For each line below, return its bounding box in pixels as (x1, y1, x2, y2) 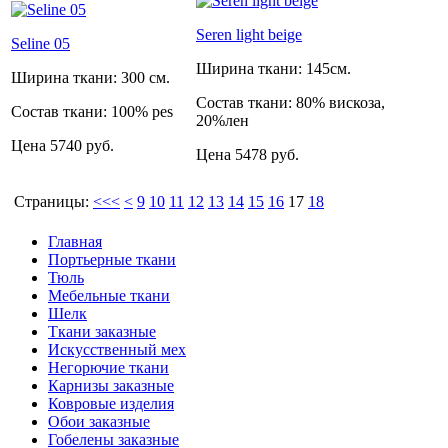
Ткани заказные (48, 322, 156, 340)
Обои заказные (48, 412, 150, 430)
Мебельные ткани (48, 286, 170, 304)
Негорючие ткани (48, 358, 169, 376)
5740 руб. (50, 136, 114, 154)
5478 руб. (235, 145, 299, 163)
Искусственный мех (48, 340, 186, 358)
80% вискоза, (296, 93, 385, 111)
